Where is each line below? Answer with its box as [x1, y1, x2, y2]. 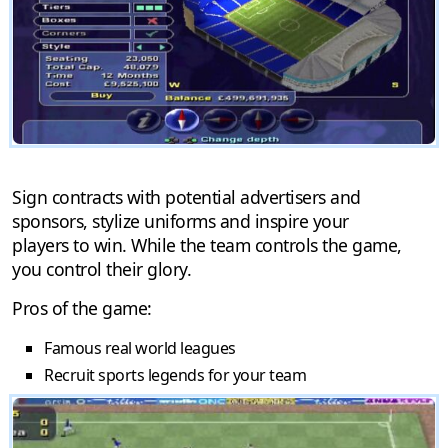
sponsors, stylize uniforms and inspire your [12, 209, 349, 234]
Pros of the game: [12, 296, 152, 321]
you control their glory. [12, 257, 191, 282]
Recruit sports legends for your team [44, 364, 306, 387]
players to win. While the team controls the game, [12, 233, 402, 258]
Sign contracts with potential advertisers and [12, 185, 361, 210]
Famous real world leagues [44, 337, 236, 360]
